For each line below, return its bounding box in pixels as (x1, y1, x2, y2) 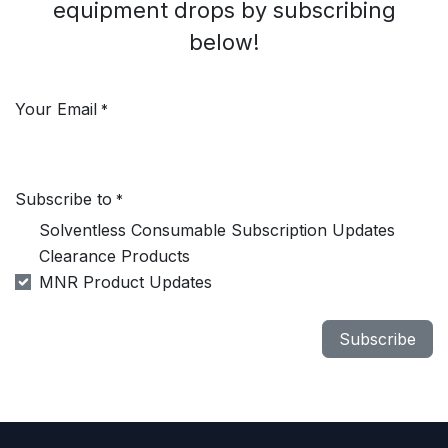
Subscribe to (15, 189, 112, 210)
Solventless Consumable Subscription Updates (39, 220, 395, 241)
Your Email (15, 99, 97, 120)
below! (188, 29, 260, 56)
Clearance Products (39, 246, 190, 267)
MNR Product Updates (39, 272, 212, 293)
